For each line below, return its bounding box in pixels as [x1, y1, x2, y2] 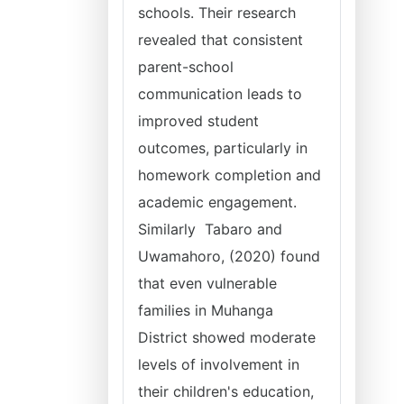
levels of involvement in [138, 355, 299, 373]
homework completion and [138, 166, 321, 184]
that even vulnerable [138, 274, 277, 292]
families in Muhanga [138, 301, 273, 319]
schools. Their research [138, 4, 296, 22]
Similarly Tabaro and [138, 220, 282, 238]
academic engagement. [138, 193, 297, 211]
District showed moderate [138, 328, 316, 346]
